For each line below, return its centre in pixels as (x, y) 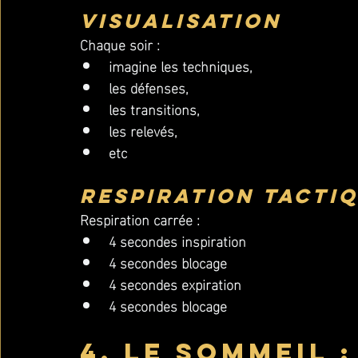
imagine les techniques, (181, 65)
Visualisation (181, 21)
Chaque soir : (120, 44)
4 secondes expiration (175, 283)
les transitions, (154, 108)
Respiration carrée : (140, 219)
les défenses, (149, 87)
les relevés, (145, 130)
